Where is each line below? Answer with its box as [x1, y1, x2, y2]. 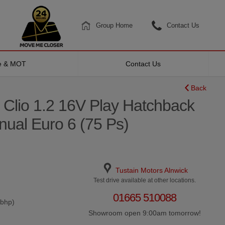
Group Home [96, 21, 133, 29]
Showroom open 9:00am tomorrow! [88, 208, 201, 217]
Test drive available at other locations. [93, 176, 196, 184]
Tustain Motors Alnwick [115, 166, 188, 174]
